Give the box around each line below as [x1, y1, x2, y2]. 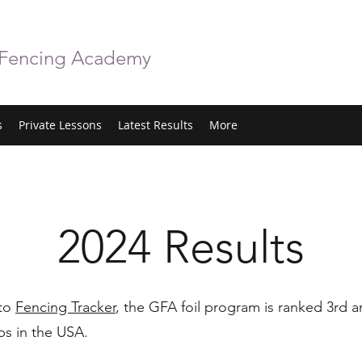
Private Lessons [19, 117, 102, 133]
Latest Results [118, 117, 193, 133]
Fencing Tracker [15, 298, 116, 316]
